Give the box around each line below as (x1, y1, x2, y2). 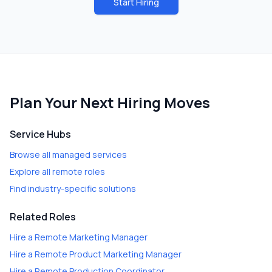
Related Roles (10, 210, 76, 223)
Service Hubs (10, 127, 71, 141)
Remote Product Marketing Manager (35, 248, 182, 260)
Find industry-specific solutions (10, 183, 136, 194)
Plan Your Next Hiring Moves (10, 92, 210, 112)
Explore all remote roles (10, 166, 105, 177)
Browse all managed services (10, 149, 127, 160)
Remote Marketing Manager (35, 231, 148, 243)
